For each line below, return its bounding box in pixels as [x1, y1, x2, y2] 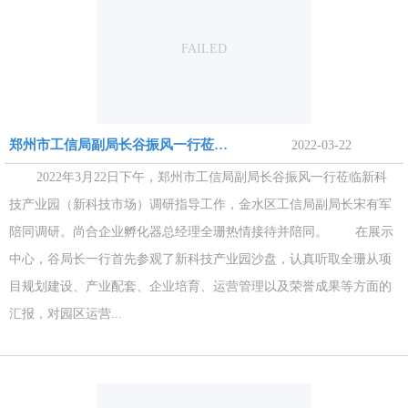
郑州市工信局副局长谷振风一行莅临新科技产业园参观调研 [214, 138, 228, 152]
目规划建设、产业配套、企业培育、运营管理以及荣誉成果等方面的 [9, 280, 392, 293]
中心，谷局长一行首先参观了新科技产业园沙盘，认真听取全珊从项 [9, 252, 392, 266]
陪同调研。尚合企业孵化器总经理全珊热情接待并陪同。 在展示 [9, 225, 393, 239]
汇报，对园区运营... [9, 307, 122, 321]
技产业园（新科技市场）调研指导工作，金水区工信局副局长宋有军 [9, 198, 392, 211]
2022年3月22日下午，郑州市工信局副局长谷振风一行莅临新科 [9, 170, 387, 184]
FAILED [181, 42, 227, 56]
